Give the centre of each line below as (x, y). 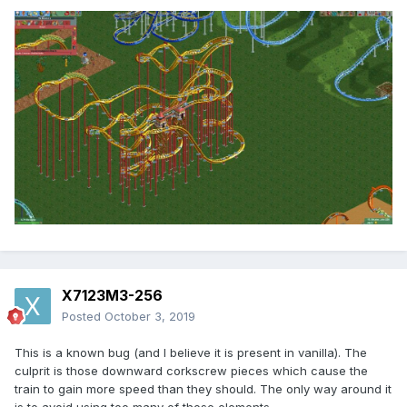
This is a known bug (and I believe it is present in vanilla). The (191, 353)
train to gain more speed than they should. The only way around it (203, 389)
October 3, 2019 (150, 317)
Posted (83, 317)
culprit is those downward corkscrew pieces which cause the (191, 371)
